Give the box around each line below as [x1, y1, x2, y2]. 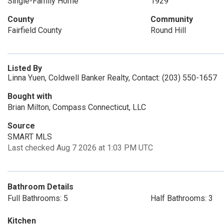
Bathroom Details [7, 182, 73, 191]
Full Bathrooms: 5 [7, 193, 68, 203]
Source [7, 121, 35, 130]
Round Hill [150, 25, 186, 35]
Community [150, 14, 193, 24]
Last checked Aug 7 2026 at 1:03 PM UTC [7, 143, 153, 152]
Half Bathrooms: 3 [150, 193, 213, 203]
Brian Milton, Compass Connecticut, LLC [7, 102, 146, 112]
